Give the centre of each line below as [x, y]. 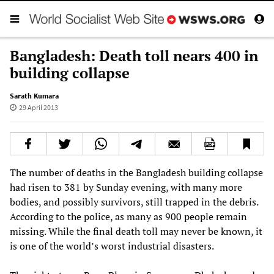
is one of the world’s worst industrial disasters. [112, 246]
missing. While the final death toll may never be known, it [136, 231]
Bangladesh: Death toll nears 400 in [134, 55]
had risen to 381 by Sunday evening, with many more [126, 187]
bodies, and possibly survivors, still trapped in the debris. [134, 202]
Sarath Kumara [34, 95]
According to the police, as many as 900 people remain [128, 216]
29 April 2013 [38, 107]
